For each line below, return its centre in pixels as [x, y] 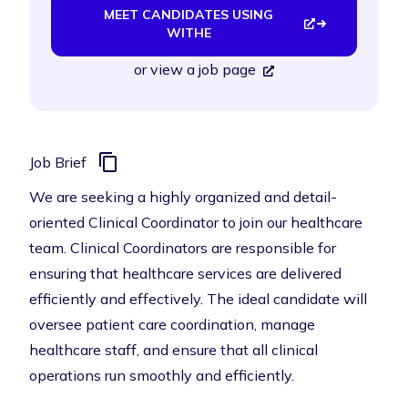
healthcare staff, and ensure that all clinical [173, 350]
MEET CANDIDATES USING [189, 15]
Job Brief [58, 162]
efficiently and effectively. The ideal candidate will [198, 299]
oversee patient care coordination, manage [172, 324]
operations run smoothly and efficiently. [162, 375]
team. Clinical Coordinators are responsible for [183, 248]
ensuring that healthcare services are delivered [185, 273]
